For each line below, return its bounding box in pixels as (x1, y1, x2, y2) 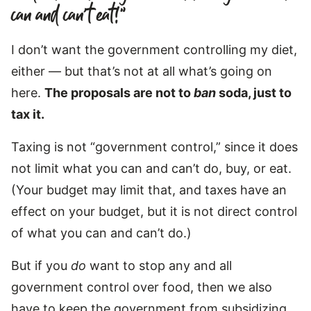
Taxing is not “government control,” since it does (11, 139, 298, 154)
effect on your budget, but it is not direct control (11, 203, 297, 219)
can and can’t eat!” (11, 1, 126, 30)
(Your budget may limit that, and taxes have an (11, 182, 287, 197)
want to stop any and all (90, 258, 232, 273)
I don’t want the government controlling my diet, (11, 42, 297, 57)
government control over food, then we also (11, 279, 272, 294)
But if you (11, 258, 71, 273)
